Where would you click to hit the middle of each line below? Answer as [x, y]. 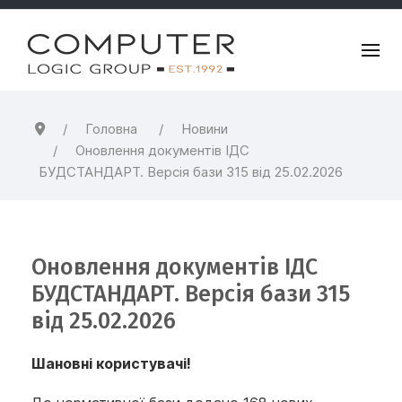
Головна [111, 129]
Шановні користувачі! [111, 363]
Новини [204, 129]
